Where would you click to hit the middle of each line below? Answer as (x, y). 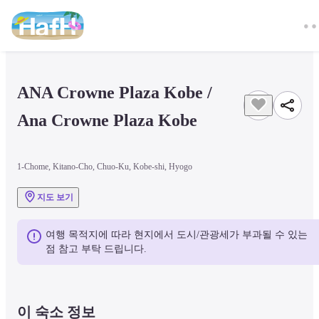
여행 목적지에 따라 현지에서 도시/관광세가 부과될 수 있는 (177, 234)
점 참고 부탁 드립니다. (96, 249)
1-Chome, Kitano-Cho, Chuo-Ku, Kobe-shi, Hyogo (105, 166)
